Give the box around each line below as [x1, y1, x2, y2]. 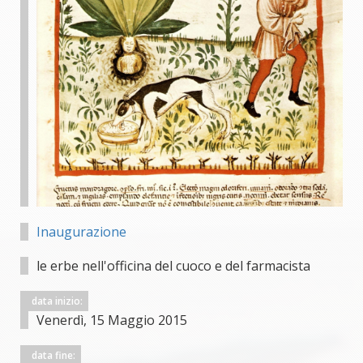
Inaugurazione [36, 223, 126, 241]
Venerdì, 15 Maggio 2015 [36, 311, 187, 329]
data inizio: [32, 294, 85, 308]
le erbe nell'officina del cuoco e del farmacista [36, 257, 310, 275]
